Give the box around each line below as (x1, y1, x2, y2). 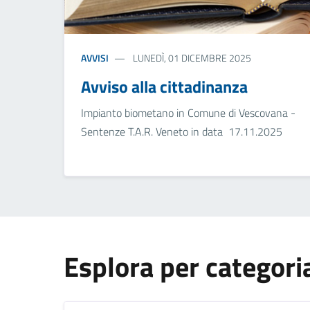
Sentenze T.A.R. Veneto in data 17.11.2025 (81, 122, 282, 140)
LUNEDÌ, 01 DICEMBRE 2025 (130, 50, 251, 65)
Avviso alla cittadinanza (81, 73, 248, 99)
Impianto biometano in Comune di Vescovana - (81, 104, 295, 121)
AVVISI (81, 50, 109, 65)
